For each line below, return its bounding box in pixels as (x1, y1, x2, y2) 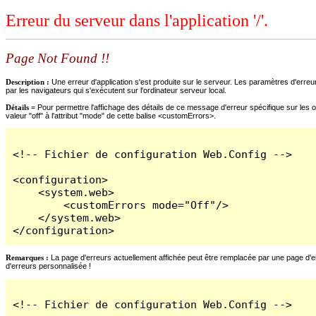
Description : (6, 77, 51, 86)
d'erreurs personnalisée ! (6, 261, 91, 270)
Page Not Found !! (6, 51, 109, 66)
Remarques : (6, 253, 49, 262)
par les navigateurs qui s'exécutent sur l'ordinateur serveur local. (6, 85, 226, 95)
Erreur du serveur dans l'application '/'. (6, 11, 268, 30)
